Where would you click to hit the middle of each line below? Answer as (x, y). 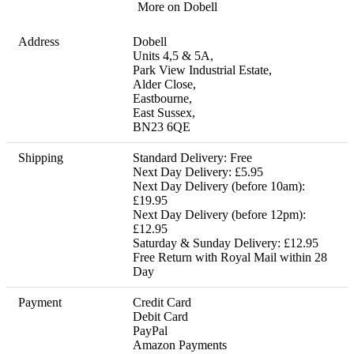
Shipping (41, 158)
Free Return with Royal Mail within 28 (230, 258)
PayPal (150, 331)
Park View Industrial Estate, (202, 70)
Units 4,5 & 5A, (173, 56)
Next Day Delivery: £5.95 (200, 172)
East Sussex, (164, 113)
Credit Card (162, 303)
